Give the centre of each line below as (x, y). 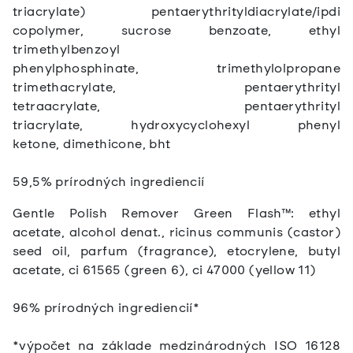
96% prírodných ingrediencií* (106, 308)
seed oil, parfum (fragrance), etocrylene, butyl (176, 251)
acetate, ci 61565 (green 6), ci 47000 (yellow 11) (164, 270)
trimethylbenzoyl (67, 50)
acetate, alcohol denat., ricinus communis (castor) (176, 232)
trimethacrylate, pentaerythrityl (176, 87)
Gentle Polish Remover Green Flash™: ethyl (176, 214)
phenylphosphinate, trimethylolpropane (176, 69)
